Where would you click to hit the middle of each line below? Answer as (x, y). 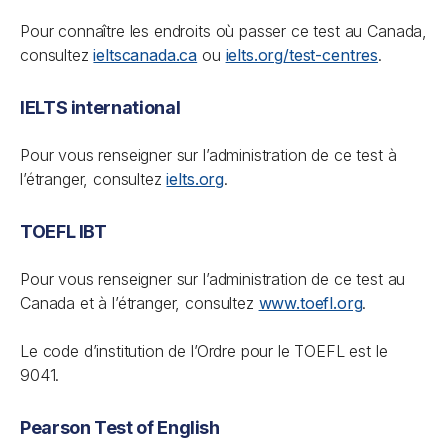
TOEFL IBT (63, 231)
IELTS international (100, 107)
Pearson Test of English (120, 427)
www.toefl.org (310, 303)
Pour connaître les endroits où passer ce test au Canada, (224, 31)
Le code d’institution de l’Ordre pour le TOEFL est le (204, 351)
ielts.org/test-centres (302, 55)
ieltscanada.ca (145, 55)
